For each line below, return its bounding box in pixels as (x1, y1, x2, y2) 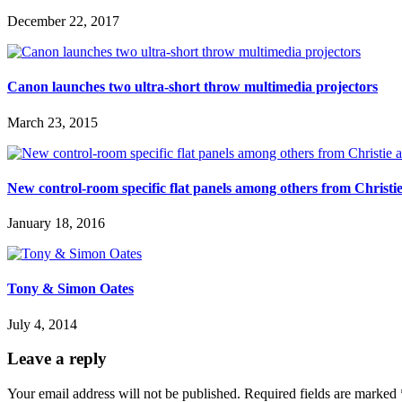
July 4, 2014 (7, 316, 77, 332)
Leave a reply (7, 349, 107, 369)
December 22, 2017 (7, 13, 119, 30)
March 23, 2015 (7, 114, 98, 130)
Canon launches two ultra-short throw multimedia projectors (7, 79, 378, 95)
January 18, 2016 (7, 215, 105, 232)
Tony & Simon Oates (7, 281, 134, 297)
